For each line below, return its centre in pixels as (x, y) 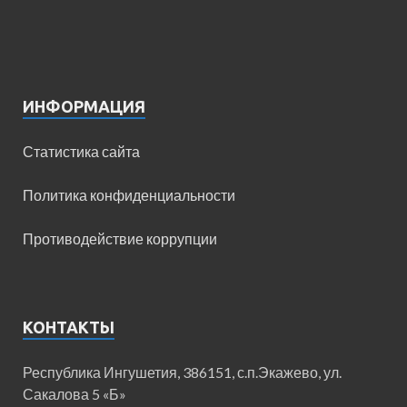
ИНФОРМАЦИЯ (84, 106)
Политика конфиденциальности (129, 194)
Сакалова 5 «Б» (74, 393)
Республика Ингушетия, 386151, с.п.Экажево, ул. (182, 372)
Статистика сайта (81, 151)
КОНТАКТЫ (69, 327)
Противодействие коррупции (120, 238)
